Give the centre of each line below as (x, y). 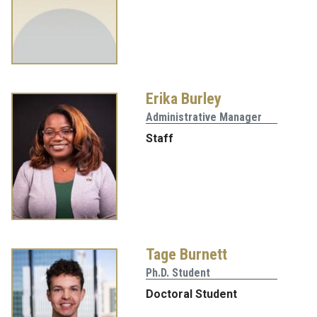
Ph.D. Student (178, 273)
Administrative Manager (204, 117)
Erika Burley (184, 99)
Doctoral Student (191, 294)
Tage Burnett (186, 254)
